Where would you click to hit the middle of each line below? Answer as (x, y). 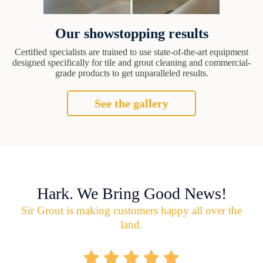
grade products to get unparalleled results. (131, 73)
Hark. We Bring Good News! (131, 193)
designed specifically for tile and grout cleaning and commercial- (131, 62)
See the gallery (131, 103)
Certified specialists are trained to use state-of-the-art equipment (131, 52)
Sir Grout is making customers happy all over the (131, 210)
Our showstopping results (131, 33)
